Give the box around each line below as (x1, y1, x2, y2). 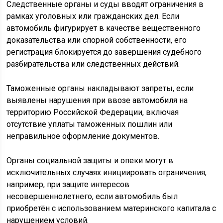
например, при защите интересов (6, 180, 130, 190)
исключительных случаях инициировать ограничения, (6, 168, 207, 178)
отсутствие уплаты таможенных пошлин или (6, 119, 173, 129)
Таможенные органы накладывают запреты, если (6, 84, 194, 94)
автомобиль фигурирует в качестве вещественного (6, 23, 201, 33)
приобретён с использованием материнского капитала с (6, 204, 217, 214)
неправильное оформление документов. (6, 131, 160, 141)
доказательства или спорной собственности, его (6, 35, 187, 45)
